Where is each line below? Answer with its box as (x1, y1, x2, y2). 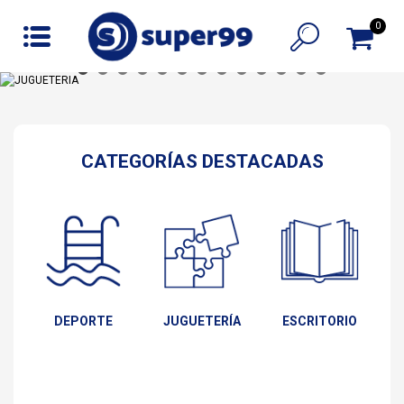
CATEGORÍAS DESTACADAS (80, 151, 324, 172)
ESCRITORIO (282, 314, 357, 328)
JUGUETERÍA (162, 314, 241, 328)
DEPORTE (54, 314, 113, 328)
